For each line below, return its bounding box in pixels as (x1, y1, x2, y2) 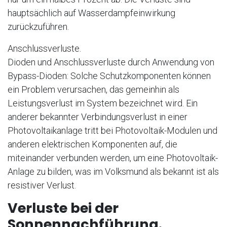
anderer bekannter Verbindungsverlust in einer (8, 111, 187, 123)
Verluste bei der (8, 199, 119, 218)
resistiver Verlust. (8, 180, 78, 191)
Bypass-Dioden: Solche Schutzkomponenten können (8, 70, 211, 82)
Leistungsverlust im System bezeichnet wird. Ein (8, 98, 198, 109)
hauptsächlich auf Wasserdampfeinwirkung (8, 8, 175, 19)
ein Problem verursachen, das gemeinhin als (8, 84, 179, 95)
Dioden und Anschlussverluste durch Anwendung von (8, 57, 214, 68)
